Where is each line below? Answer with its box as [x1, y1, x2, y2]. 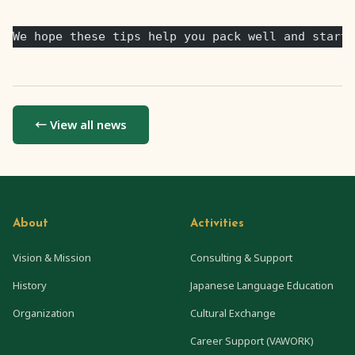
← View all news [35, 116, 127, 132]
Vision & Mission [13, 250, 91, 265]
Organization [13, 305, 74, 320]
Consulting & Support [190, 250, 292, 265]
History [13, 277, 47, 292]
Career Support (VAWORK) [190, 333, 314, 348]
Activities [190, 217, 244, 230]
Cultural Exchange [190, 305, 276, 320]
